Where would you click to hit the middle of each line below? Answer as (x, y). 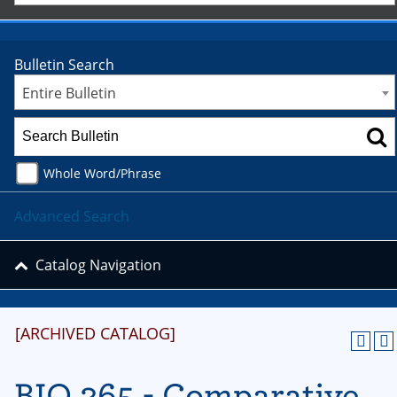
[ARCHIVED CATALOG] (95, 333)
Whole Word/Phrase (102, 173)
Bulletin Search (64, 65)
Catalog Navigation (98, 265)
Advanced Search (72, 216)
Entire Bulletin (69, 93)
